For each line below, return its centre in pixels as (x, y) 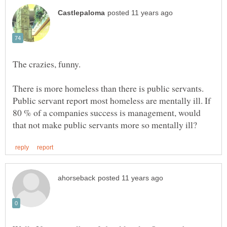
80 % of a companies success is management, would (107, 113)
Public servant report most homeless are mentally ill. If (112, 101)
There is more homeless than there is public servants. (108, 88)
